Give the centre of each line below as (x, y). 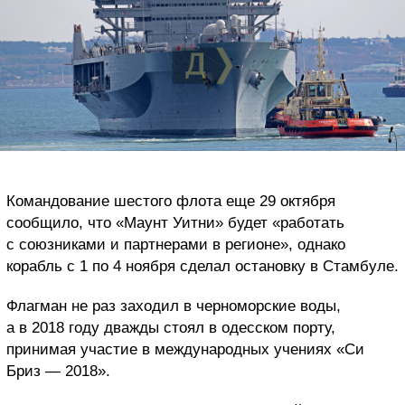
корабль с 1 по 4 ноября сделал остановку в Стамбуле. (202, 266)
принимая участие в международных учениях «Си (185, 349)
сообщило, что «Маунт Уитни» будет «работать (175, 222)
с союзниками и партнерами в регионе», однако (176, 244)
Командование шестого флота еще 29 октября (171, 201)
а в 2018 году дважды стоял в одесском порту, (171, 327)
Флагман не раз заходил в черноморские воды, (174, 306)
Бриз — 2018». (58, 371)
